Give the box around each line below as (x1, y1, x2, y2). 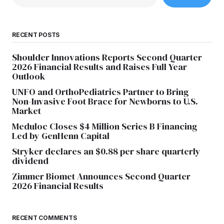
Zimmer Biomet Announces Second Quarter (12, 169, 190, 182)
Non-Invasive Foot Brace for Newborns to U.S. (12, 94, 198, 107)
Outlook (12, 69, 45, 82)
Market (12, 104, 41, 117)
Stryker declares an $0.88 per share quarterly (12, 144, 200, 157)
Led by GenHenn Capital (12, 129, 109, 142)
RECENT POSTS (12, 30, 60, 38)
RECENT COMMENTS (12, 213, 77, 221)
